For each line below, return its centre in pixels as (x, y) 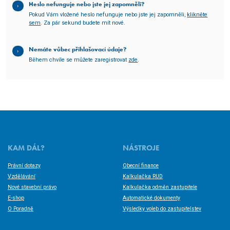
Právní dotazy (24, 165)
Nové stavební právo (32, 187)
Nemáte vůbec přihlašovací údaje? (78, 49)
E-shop (16, 198)
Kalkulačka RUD (143, 176)
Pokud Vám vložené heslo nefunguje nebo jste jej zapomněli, (108, 14)
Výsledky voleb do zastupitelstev (162, 208)
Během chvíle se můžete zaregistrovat (79, 60)
